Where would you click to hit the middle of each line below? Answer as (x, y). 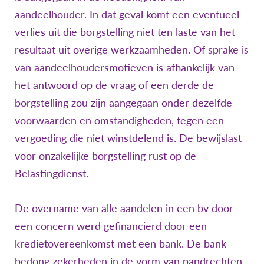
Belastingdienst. (52, 173)
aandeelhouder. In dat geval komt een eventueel (127, 14)
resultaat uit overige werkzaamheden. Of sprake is (132, 49)
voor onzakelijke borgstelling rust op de (105, 155)
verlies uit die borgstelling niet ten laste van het (125, 32)
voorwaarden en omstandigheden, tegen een (119, 120)
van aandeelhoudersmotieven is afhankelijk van (125, 67)
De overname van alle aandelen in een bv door (124, 208)
